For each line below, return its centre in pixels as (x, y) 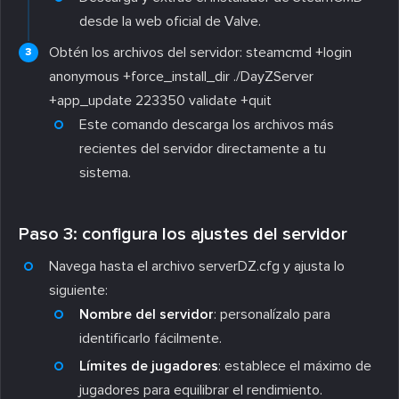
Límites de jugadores (149, 366)
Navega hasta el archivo (124, 266)
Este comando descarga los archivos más (207, 124)
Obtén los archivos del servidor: (147, 52)
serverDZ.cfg (239, 266)
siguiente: (78, 290)
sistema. (105, 172)
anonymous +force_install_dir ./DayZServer (181, 76)
